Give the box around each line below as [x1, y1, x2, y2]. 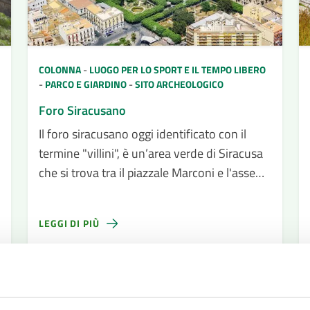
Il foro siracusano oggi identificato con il [39, 125, 246, 143]
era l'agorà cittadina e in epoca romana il [39, 202, 249, 221]
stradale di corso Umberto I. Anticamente [39, 183, 253, 201]
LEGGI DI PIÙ [39, 216, 100, 230]
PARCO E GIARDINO [45, 77, 129, 91]
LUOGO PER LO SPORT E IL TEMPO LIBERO [89, 62, 266, 77]
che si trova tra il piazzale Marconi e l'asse [39, 163, 255, 182]
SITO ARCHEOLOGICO [135, 77, 224, 91]
